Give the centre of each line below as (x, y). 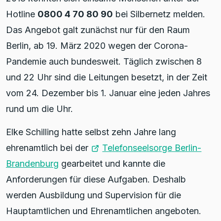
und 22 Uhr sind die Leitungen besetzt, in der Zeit (107, 77)
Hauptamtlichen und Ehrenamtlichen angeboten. (104, 211)
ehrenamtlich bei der (48, 147)
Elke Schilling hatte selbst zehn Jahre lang (91, 132)
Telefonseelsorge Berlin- (152, 147)
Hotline (22, 14)
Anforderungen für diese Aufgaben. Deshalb (96, 179)
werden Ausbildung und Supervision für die (93, 195)
